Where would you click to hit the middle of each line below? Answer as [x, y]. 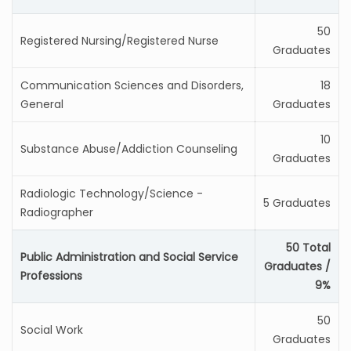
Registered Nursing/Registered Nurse [119, 41]
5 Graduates [297, 203]
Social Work [52, 330]
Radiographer [57, 212]
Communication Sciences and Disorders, [132, 85]
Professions [51, 276]
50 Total [308, 248]
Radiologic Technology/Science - [112, 194]
